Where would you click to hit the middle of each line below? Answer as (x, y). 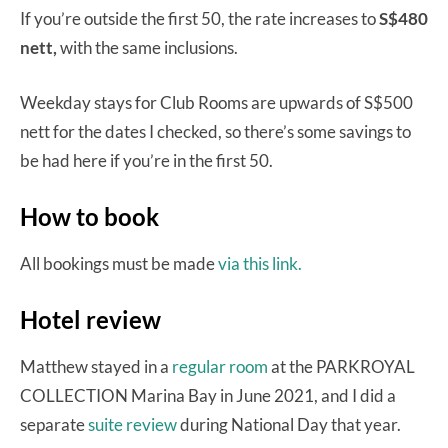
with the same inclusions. (149, 48)
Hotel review (90, 320)
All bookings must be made (119, 264)
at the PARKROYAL (341, 367)
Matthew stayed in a (96, 367)
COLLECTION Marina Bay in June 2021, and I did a (208, 396)
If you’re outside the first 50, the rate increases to (199, 19)
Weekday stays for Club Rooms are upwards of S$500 (216, 103)
